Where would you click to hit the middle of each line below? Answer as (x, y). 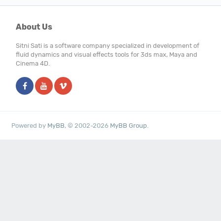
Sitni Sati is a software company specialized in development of (108, 46)
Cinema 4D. (33, 63)
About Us (34, 27)
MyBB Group (129, 125)
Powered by (30, 125)
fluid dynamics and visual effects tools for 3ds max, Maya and (107, 55)
